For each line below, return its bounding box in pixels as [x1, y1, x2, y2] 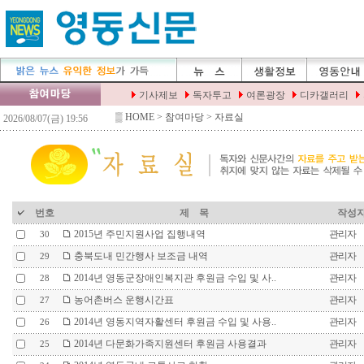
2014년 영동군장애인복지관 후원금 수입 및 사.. [71, 272, 276, 284]
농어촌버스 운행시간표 [71, 294, 174, 305]
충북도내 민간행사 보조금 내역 [71, 250, 208, 262]
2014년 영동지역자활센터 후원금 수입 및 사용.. [71, 316, 276, 327]
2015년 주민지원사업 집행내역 [71, 228, 206, 240]
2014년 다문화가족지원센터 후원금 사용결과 [71, 338, 266, 349]
